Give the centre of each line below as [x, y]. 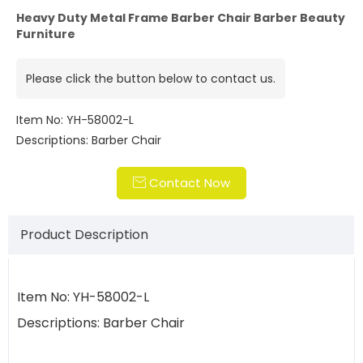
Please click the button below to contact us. [151, 79]
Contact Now [188, 183]
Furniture [46, 34]
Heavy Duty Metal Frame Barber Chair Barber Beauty [181, 18]
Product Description [84, 235]
